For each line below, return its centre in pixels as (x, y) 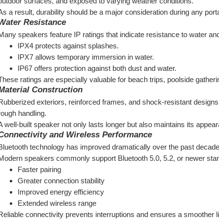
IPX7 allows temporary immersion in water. (86, 57)
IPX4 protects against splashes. (68, 46)
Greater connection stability (61, 181)
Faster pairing (39, 169)
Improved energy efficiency (61, 192)
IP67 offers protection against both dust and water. (97, 68)
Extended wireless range (57, 203)
